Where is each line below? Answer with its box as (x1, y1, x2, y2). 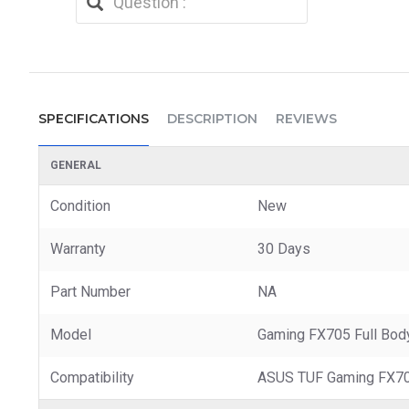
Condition (50, 196, 110, 215)
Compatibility (50, 368, 134, 386)
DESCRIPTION (167, 110, 257, 127)
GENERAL (50, 158, 101, 172)
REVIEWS (276, 110, 337, 127)
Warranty (50, 239, 106, 257)
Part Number (50, 282, 131, 300)
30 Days (257, 239, 310, 257)
